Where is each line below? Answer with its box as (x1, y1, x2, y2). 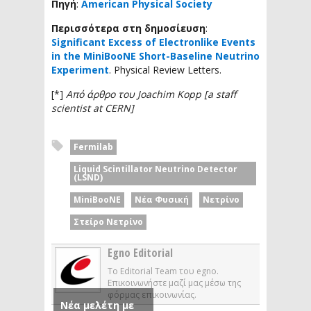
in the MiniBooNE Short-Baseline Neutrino (51, 49, 260, 62)
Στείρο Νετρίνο (74, 215, 143, 228)
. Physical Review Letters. (109, 62, 221, 76)
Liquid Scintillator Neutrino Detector (74, 162, 237, 175)
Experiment (51, 62, 109, 76)
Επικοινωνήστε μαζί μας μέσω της (107, 277, 241, 289)
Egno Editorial (107, 245, 173, 261)
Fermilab (74, 140, 113, 153)
